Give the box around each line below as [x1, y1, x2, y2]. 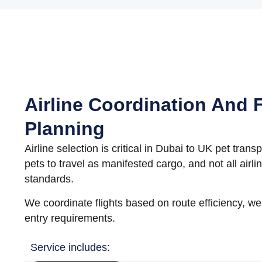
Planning [25, 118, 105, 140]
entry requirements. [25, 212, 115, 224]
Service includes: [30, 242, 110, 254]
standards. [25, 173, 74, 185]
